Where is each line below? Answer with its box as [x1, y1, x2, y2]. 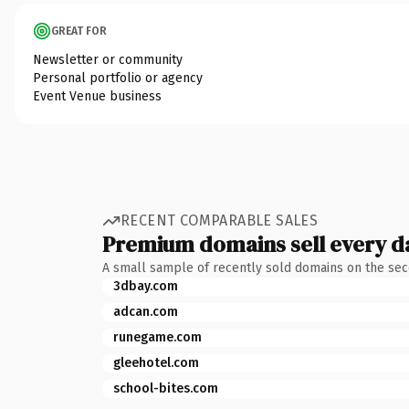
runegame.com [113, 329, 202, 345]
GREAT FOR [51, 24, 107, 37]
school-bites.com [113, 380, 218, 396]
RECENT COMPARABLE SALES [121, 212, 319, 229]
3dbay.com [113, 278, 178, 294]
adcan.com [113, 303, 178, 320]
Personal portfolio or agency [33, 69, 203, 86]
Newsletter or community [33, 51, 183, 68]
